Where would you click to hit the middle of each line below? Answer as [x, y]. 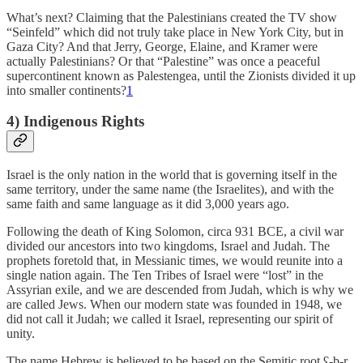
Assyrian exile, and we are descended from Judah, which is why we [180, 290]
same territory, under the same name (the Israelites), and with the [170, 190]
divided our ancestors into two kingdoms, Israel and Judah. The [168, 246]
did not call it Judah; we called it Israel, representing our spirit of [170, 319]
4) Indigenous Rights [75, 122]
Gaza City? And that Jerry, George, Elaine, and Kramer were [162, 46]
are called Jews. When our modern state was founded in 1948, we [174, 305]
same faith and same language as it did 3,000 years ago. [148, 204]
